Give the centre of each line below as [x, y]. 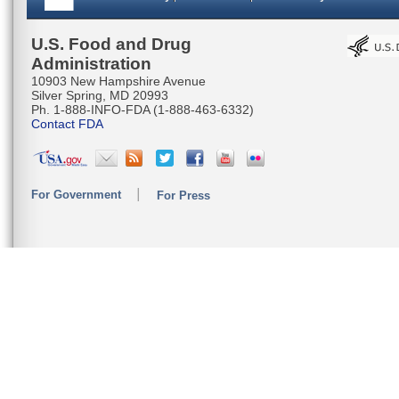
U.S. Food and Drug [111, 44]
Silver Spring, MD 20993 [100, 95]
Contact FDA [67, 123]
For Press [183, 195]
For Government [76, 194]
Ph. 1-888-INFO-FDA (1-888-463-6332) [142, 109]
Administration [91, 63]
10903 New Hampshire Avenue [118, 81]
